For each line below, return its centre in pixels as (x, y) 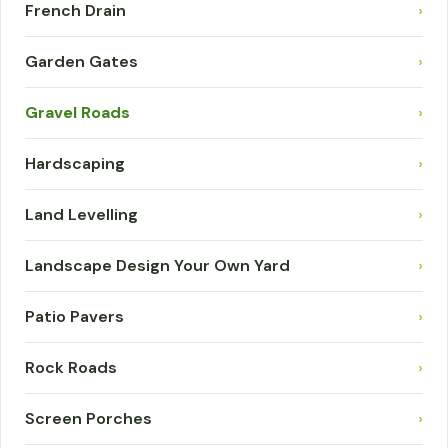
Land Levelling (81, 214)
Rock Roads (71, 367)
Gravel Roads (77, 112)
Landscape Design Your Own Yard (157, 265)
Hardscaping (75, 163)
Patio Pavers (74, 316)
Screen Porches (88, 418)
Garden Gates (81, 61)
